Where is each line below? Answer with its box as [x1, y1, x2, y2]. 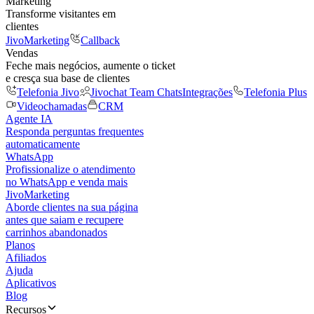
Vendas [6, 47, 38, 59]
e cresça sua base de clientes [6, 72, 130, 84]
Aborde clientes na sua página [6, 201, 138, 213]
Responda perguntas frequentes [6, 125, 144, 137]
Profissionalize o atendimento [6, 163, 135, 175]
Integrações [182, 86, 233, 98]
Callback [81, 34, 120, 46]
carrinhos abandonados [6, 226, 107, 238]
